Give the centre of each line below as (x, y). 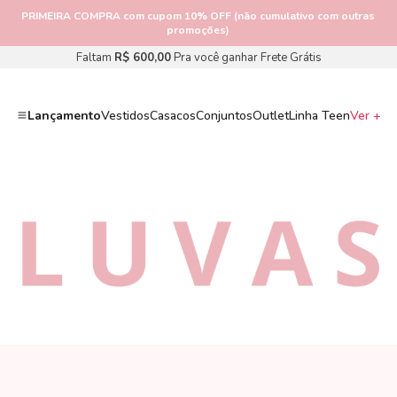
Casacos (172, 115)
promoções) (198, 30)
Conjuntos (224, 115)
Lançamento (64, 115)
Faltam (95, 57)
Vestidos (125, 115)
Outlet (270, 115)
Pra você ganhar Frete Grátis (246, 57)
